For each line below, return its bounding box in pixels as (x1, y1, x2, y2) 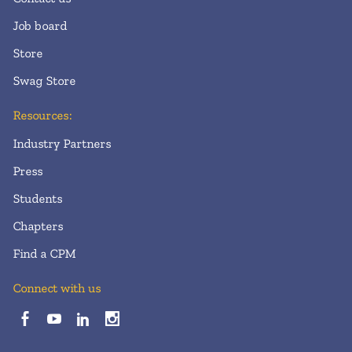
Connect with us (13, 280, 101, 295)
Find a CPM (13, 245, 75, 261)
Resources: (13, 107, 71, 123)
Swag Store (13, 72, 75, 88)
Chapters (13, 218, 63, 233)
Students (13, 190, 62, 206)
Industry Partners (13, 135, 111, 151)
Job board (13, 17, 67, 33)
